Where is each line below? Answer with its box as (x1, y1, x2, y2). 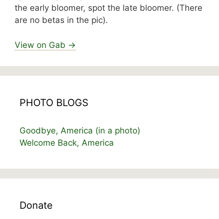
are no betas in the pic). (15, 15, 108, 25)
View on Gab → (15, 40, 76, 50)
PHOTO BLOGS (20, 96, 88, 109)
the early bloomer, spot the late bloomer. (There (15, 3, 202, 13)
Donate (20, 199, 53, 211)
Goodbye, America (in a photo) (20, 125, 140, 135)
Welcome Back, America (20, 137, 114, 148)
